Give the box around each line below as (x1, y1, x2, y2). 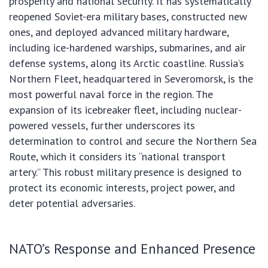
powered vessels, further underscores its (9, 118, 195, 133)
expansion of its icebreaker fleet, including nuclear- (9, 103, 242, 117)
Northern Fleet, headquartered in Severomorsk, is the (9, 72, 253, 86)
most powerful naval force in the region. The (9, 87, 213, 102)
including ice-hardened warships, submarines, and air (9, 41, 246, 55)
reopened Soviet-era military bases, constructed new (9, 10, 247, 24)
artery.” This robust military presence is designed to (9, 165, 242, 179)
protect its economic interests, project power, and (9, 181, 235, 195)
